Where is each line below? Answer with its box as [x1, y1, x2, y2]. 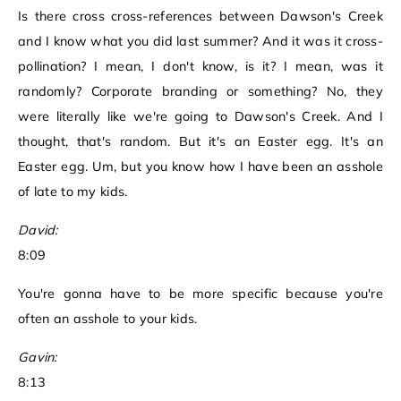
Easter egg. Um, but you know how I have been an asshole [18, 158, 383, 175]
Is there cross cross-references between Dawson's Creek [18, 8, 383, 25]
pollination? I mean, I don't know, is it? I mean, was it [18, 58, 383, 75]
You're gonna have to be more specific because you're [18, 286, 383, 303]
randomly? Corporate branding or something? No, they [18, 83, 383, 100]
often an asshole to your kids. [18, 311, 198, 328]
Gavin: [18, 349, 57, 366]
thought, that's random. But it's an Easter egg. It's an [18, 133, 383, 150]
